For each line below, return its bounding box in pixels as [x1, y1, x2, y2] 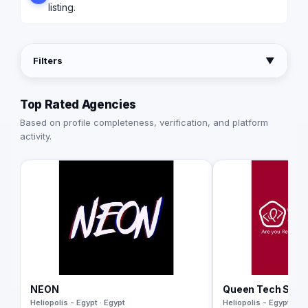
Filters [33, 55, 63, 67]
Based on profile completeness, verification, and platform [20, 117, 268, 129]
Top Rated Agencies [20, 98, 136, 112]
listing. [48, 1, 76, 14]
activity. [20, 131, 52, 142]
